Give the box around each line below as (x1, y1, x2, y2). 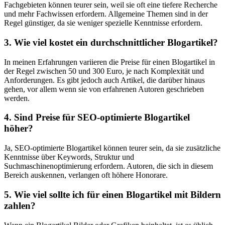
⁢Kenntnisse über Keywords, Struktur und (4, 153, 134, 162)
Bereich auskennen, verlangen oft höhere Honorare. (4, 171, 168, 180)
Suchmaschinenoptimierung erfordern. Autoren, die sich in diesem (4, 162, 213, 171)
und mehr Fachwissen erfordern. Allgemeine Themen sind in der (4, 10, 208, 19)
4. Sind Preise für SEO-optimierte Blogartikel (4, 112, 190, 123)
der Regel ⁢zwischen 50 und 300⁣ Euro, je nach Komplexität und (4, 66, 204, 75)
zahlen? (4, 200, 36, 211)
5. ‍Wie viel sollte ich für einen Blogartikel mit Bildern (4, 189, 221, 200)
